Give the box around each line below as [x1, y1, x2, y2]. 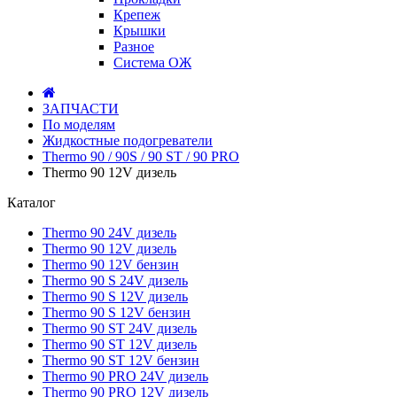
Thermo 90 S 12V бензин [43, 305, 191, 320]
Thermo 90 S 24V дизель [43, 273, 188, 288]
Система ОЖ [113, 55, 191, 70]
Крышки [113, 23, 166, 38]
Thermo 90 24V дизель [43, 225, 176, 240]
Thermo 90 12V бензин [43, 257, 179, 272]
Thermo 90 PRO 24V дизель [43, 369, 208, 384]
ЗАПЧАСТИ [43, 101, 119, 116]
